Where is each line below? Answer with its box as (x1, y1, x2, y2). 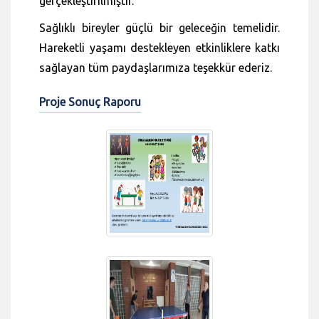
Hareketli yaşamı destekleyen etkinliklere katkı (39, 41, 280, 54)
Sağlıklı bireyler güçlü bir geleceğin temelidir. (39, 21, 280, 34)
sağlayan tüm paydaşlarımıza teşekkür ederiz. (39, 61, 272, 74)
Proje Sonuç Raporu (39, 95, 141, 108)
